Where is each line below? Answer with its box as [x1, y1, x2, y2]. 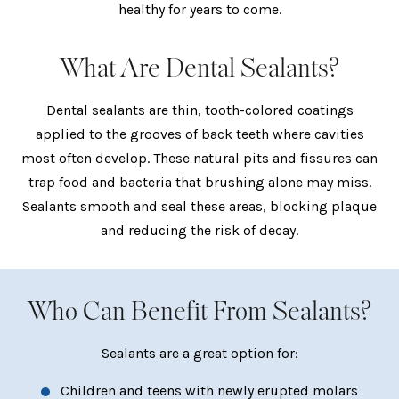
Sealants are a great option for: [101, 345, 298, 362]
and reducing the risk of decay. [101, 222, 298, 240]
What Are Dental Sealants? [60, 49, 339, 89]
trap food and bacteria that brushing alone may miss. [28, 174, 371, 191]
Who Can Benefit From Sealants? [28, 292, 371, 332]
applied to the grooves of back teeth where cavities [35, 126, 364, 143]
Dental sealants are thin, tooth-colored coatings [45, 102, 354, 119]
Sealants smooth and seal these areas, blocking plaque [22, 198, 377, 216]
